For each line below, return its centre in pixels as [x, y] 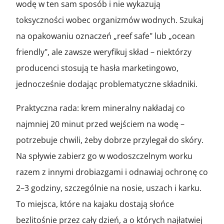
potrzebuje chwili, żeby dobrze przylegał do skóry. [110, 140]
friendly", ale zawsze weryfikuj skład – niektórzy [104, 52]
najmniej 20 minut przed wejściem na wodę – [100, 124]
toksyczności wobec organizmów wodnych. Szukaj [110, 20]
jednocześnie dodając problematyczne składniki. [107, 84]
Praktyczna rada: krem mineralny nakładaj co [100, 108]
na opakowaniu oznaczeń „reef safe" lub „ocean [105, 36]
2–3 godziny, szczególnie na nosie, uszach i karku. [109, 188]
